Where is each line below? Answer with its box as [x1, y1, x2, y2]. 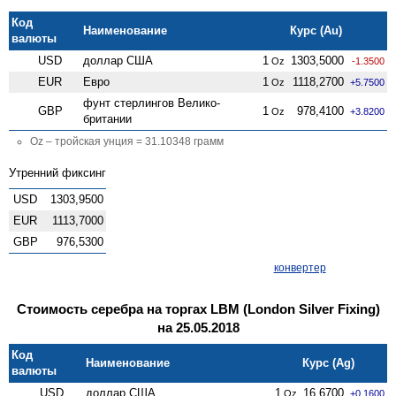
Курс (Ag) [302, 355, 355, 369]
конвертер [273, 261, 326, 274]
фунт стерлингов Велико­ [83, 95, 221, 110]
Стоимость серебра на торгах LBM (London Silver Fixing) [16, 301, 380, 316]
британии [83, 111, 133, 126]
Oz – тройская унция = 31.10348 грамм [30, 134, 224, 148]
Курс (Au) [290, 23, 343, 37]
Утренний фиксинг [9, 165, 106, 179]
